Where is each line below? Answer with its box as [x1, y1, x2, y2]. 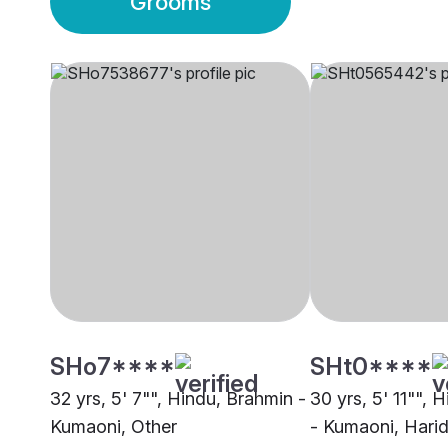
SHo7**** [50, 352, 175, 382]
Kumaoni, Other [50, 416, 177, 438]
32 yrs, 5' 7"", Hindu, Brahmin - [50, 388, 306, 410]
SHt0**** [310, 352, 432, 382]
